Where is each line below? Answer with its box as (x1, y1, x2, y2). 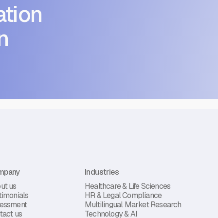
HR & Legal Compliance (85, 190, 162, 201)
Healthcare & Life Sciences (85, 181, 171, 192)
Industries (85, 167, 119, 178)
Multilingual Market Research (85, 200, 182, 210)
